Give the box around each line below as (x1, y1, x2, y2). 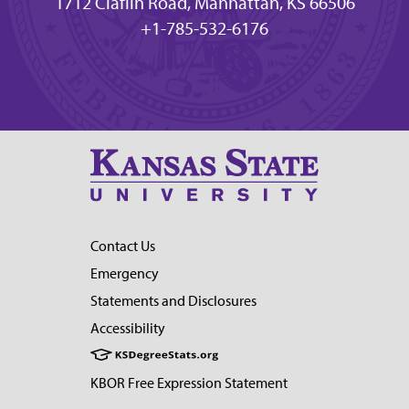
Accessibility (90, 320, 165, 338)
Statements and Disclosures (90, 292, 257, 310)
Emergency (90, 265, 159, 283)
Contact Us (90, 237, 155, 256)
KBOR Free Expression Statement (90, 374, 288, 393)
